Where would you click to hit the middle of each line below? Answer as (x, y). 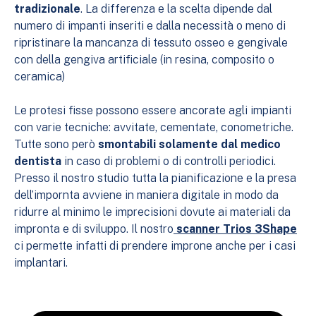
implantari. (41, 263)
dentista (38, 161)
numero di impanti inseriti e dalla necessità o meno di (150, 26)
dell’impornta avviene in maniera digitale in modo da (146, 195)
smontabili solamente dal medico (189, 144)
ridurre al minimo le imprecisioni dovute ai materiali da (152, 212)
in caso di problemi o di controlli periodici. (169, 161)
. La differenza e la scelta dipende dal (176, 9)
